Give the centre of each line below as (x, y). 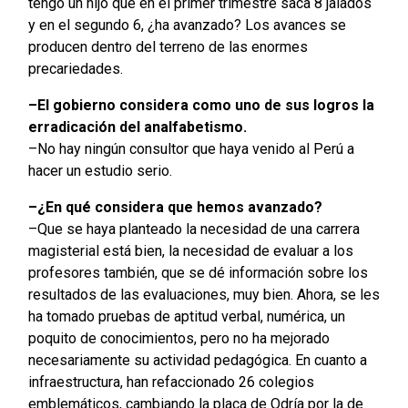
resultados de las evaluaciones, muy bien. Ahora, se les (204, 295)
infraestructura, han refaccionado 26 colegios (171, 382)
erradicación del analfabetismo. (137, 127)
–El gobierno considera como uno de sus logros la (201, 106)
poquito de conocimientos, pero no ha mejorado (178, 339)
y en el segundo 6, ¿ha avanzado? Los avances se (187, 25)
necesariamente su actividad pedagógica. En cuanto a (197, 361)
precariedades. (75, 69)
